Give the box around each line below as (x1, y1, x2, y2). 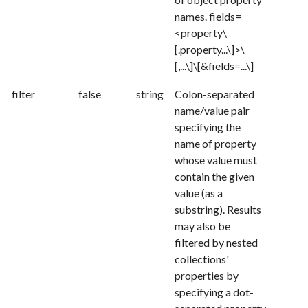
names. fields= (175, 9, 242, 23)
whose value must (175, 153, 258, 166)
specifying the (175, 120, 241, 133)
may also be (175, 219, 231, 232)
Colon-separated (175, 87, 255, 100)
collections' (175, 252, 230, 265)
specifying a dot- (175, 285, 254, 298)
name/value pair (175, 103, 250, 117)
